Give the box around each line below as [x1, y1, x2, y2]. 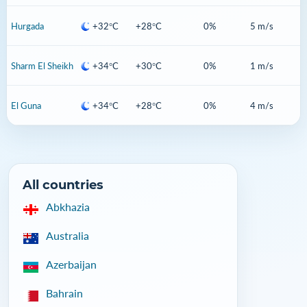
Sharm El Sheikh [11, 60, 73, 71]
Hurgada [11, 20, 44, 32]
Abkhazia [46, 200, 90, 213]
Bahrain [46, 286, 83, 299]
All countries [23, 177, 103, 193]
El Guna [11, 99, 41, 111]
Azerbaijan [46, 258, 97, 271]
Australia [46, 229, 89, 242]
